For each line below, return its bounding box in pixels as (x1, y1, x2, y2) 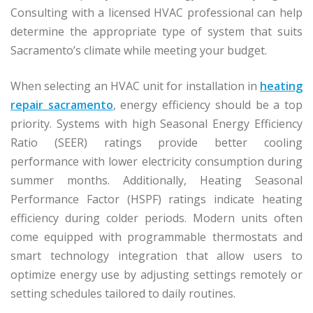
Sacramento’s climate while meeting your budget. (10, 42, 267, 58)
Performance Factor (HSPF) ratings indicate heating (10, 191, 303, 207)
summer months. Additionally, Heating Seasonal (10, 172, 303, 188)
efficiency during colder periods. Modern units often (10, 210, 303, 226)
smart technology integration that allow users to (10, 247, 303, 263)
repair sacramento (10, 96, 113, 112)
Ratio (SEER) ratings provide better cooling (10, 134, 303, 150)
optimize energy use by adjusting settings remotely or (10, 266, 303, 282)
